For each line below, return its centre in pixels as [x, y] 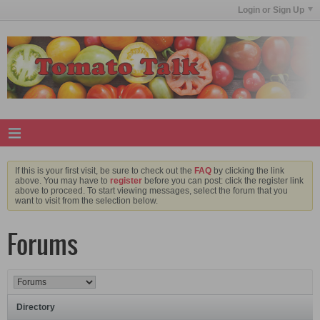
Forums [42, 244]
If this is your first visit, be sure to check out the [105, 170]
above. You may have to [62, 180]
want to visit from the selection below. [86, 200]
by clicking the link [248, 170]
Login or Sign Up [271, 10]
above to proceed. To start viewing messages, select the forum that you [151, 190]
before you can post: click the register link [223, 180]
